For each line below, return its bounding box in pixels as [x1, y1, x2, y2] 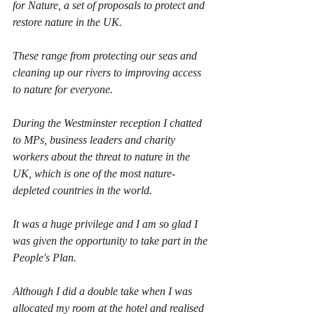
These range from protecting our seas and [13, 50, 200, 62]
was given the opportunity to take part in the [13, 235, 210, 247]
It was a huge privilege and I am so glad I [13, 218, 200, 231]
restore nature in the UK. [13, 16, 122, 29]
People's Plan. [13, 252, 76, 264]
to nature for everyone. [13, 83, 113, 96]
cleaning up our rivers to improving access [13, 67, 204, 79]
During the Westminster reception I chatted [13, 117, 205, 130]
